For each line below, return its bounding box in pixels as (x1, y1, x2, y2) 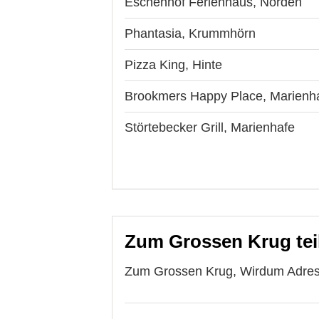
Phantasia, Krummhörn (125, 26, 256, 41)
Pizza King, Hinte (125, 57, 222, 72)
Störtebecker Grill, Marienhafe (125, 120, 295, 135)
